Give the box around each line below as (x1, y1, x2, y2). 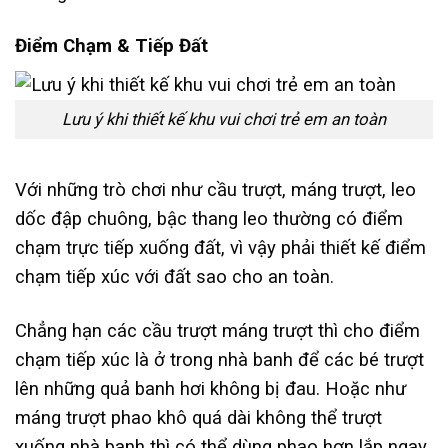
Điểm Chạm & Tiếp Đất (15, 35, 208, 58)
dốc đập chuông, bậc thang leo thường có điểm (15, 208, 403, 231)
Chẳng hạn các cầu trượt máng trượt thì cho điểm (15, 319, 420, 342)
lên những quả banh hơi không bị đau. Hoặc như (15, 377, 406, 400)
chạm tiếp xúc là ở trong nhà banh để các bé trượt (15, 348, 424, 371)
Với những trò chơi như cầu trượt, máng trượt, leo (15, 179, 416, 202)
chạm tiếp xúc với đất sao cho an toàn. (15, 266, 339, 289)
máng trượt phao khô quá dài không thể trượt (15, 406, 382, 429)
